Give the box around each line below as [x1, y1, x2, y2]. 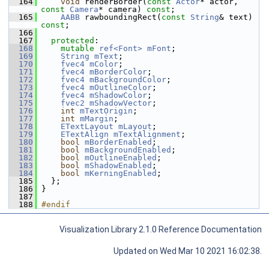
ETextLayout [61, 122, 113, 131]
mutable [61, 44, 94, 53]
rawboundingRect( [80, 13, 162, 22]
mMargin [80, 114, 113, 123]
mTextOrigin [80, 106, 133, 115]
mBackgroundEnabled [85, 145, 171, 154]
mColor [89, 59, 118, 68]
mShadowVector [89, 98, 152, 107]
